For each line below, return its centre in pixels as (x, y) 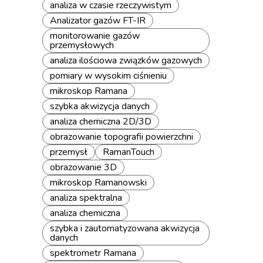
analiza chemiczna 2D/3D (101, 122)
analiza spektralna (86, 198)
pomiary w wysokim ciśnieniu (108, 76)
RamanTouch (129, 152)
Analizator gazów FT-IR (98, 21)
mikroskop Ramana (89, 91)
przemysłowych (82, 45)
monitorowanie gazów (95, 36)
